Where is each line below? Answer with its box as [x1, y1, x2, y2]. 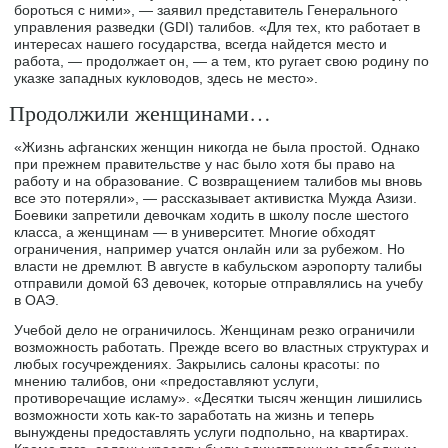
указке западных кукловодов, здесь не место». [14, 70, 319, 87]
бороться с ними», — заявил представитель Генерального [14, 2, 399, 19]
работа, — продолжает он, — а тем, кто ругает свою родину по [14, 53, 430, 70]
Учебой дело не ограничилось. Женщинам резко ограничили [14, 322, 416, 339]
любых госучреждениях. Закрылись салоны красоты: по [14, 356, 381, 373]
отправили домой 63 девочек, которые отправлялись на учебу [14, 275, 424, 292]
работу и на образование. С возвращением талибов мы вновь [14, 173, 423, 190]
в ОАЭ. [14, 292, 60, 309]
